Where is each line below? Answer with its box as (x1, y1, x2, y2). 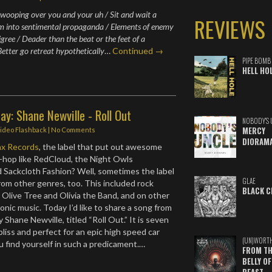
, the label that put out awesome (39, 141, 163, 152)
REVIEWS (194, 13, 265, 45)
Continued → (112, 45, 164, 56)
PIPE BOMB (242, 56, 271, 66)
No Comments (51, 125, 96, 134)
